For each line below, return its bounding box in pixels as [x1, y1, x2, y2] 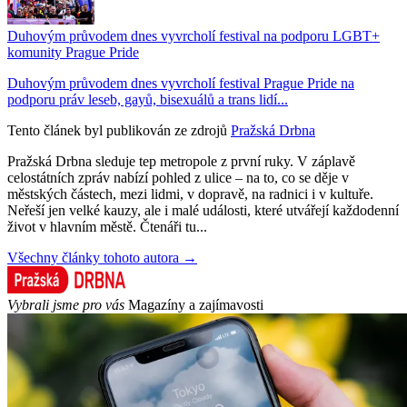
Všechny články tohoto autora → [7, 249, 197, 265]
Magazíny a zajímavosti [128, 296, 263, 313]
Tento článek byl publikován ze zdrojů [7, 122, 227, 138]
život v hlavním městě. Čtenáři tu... [7, 218, 207, 234]
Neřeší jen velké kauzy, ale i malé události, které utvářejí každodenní [7, 202, 399, 218]
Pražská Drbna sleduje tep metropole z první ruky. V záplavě [7, 153, 355, 169]
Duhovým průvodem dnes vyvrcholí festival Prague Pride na [7, 74, 354, 91]
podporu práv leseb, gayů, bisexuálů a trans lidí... [7, 91, 288, 107]
